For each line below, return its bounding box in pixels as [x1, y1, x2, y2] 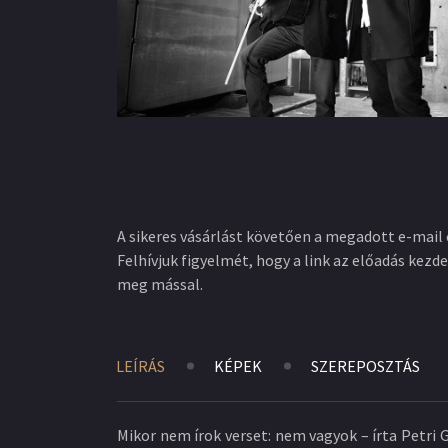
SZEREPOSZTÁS [311, 356, 420, 376]
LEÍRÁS [116, 356, 165, 376]
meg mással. [117, 274, 203, 294]
